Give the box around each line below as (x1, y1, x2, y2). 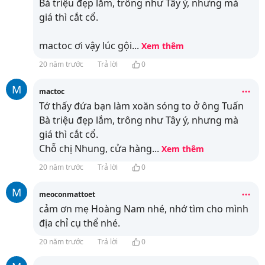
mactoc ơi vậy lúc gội (39, 39, 132, 52)
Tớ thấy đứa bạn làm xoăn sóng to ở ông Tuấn (39, 99, 244, 112)
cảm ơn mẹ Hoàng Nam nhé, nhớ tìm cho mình (39, 202, 248, 215)
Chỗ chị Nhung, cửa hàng (39, 142, 152, 155)
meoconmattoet (39, 189, 95, 199)
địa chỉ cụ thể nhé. (39, 216, 120, 230)
